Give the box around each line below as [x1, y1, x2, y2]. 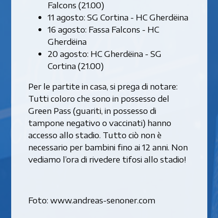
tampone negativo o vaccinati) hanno [28, 117, 171, 128]
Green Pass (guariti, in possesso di [28, 105, 156, 116]
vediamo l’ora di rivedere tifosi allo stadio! [28, 153, 186, 164]
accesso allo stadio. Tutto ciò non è [28, 129, 162, 140]
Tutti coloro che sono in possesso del [28, 92, 169, 104]
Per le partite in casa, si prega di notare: [28, 80, 178, 91]
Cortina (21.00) [47, 60, 104, 71]
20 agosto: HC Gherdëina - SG [47, 48, 162, 59]
